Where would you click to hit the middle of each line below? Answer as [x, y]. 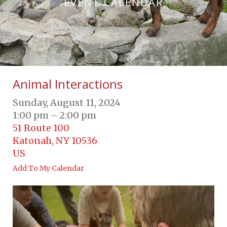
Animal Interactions [68, 84]
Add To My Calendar [48, 168]
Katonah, [34, 140]
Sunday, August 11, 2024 [67, 102]
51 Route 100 [41, 128]
